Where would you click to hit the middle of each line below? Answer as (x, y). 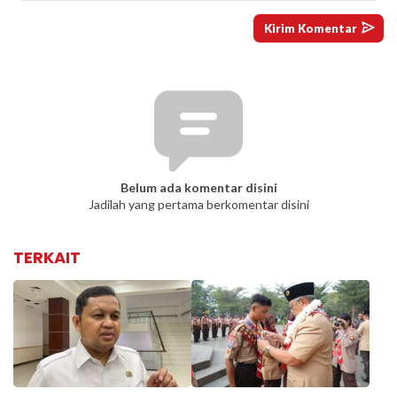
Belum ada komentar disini (198, 188)
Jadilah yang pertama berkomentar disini (198, 205)
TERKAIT (47, 258)
